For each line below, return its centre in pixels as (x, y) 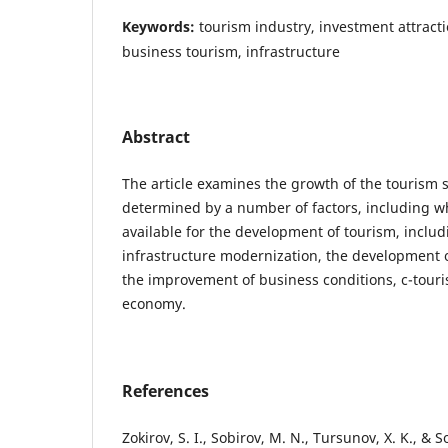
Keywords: (160, 26)
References (165, 390)
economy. (154, 303)
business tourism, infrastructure (231, 51)
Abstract (156, 136)
